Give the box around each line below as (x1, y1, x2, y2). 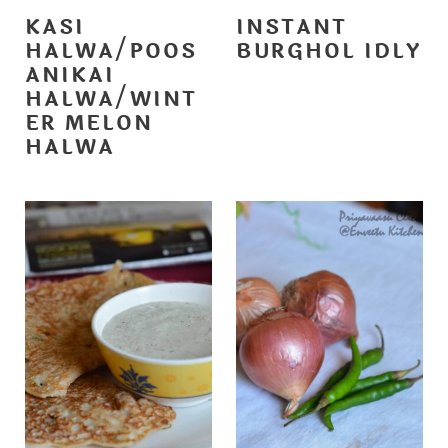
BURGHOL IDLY (236, 36, 421, 68)
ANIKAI (24, 60, 115, 92)
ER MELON (24, 108, 153, 140)
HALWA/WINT (24, 84, 197, 116)
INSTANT (236, 12, 347, 44)
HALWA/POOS (24, 36, 197, 68)
